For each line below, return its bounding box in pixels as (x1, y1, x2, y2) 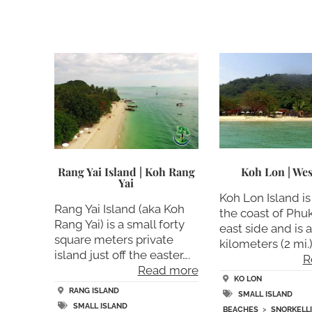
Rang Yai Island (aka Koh (54, 202, 185, 216)
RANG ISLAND (68, 286, 119, 295)
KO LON (233, 274, 262, 284)
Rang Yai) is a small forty (54, 217, 185, 231)
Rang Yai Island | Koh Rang (57, 164, 195, 179)
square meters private (54, 233, 173, 247)
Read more (137, 263, 198, 277)
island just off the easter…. (54, 248, 190, 262)
